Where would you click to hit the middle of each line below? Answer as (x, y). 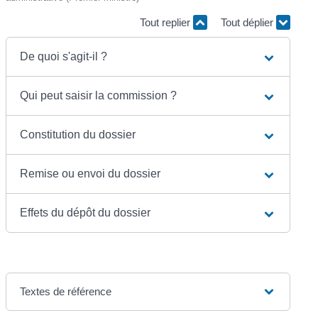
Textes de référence (66, 292)
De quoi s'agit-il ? (64, 57)
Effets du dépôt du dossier (86, 213)
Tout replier (166, 22)
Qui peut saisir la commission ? (99, 96)
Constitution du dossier (78, 135)
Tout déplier (248, 22)
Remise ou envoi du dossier (91, 174)
